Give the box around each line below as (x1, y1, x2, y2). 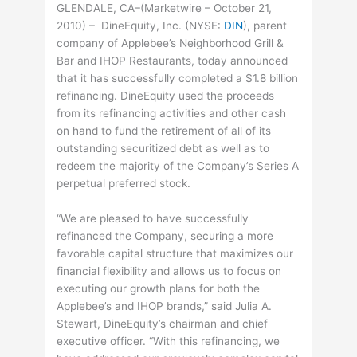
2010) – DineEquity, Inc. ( (57, 19, 190, 33)
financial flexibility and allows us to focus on (57, 265, 282, 278)
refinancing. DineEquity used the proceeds (57, 89, 275, 103)
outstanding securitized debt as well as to (57, 142, 270, 155)
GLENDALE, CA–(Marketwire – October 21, (57, 2, 273, 15)
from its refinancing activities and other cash (57, 107, 287, 120)
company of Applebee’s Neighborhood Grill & (57, 37, 284, 50)
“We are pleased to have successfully (57, 212, 249, 226)
